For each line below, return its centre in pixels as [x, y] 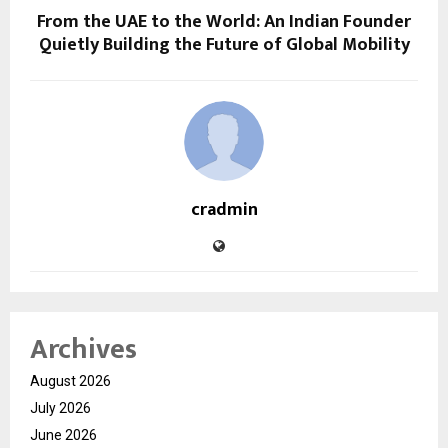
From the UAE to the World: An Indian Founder [224, 21]
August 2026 [70, 380]
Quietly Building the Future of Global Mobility [224, 44]
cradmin [224, 209]
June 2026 [63, 434]
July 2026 [60, 407]
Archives [83, 349]
